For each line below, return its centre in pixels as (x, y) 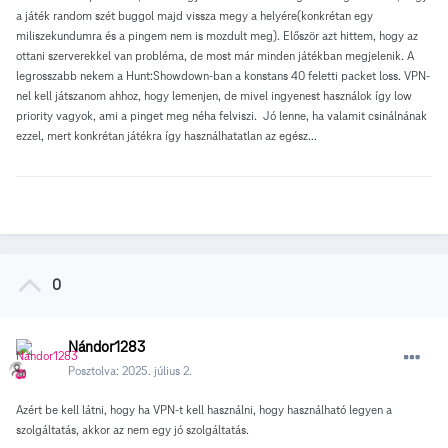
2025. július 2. (157, 371)
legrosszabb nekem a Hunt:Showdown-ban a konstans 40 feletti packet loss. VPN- (223, 76)
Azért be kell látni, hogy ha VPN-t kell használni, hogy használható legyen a (204, 410)
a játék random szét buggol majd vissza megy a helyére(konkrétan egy (194, 16)
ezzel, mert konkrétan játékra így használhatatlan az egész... (166, 136)
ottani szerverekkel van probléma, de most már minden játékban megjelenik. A (215, 56)
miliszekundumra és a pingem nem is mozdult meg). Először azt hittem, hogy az (217, 36)
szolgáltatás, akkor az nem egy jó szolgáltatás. (132, 430)
